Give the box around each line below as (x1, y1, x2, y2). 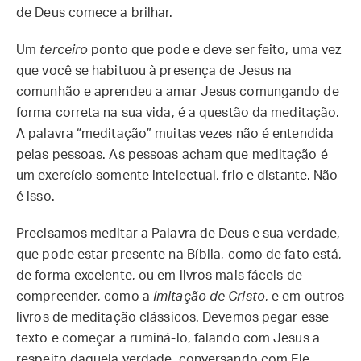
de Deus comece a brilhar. (16, 6, 173, 19)
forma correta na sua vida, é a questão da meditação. (16, 106, 340, 119)
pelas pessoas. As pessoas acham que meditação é (16, 148, 328, 161)
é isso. (16, 190, 55, 203)
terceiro (39, 44, 89, 56)
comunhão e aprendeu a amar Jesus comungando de (16, 85, 339, 98)
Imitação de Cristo (153, 290, 265, 303)
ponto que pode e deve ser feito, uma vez (88, 44, 342, 56)
